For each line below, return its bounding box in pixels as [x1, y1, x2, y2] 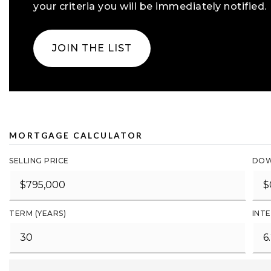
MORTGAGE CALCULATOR [9, 131, 143, 140]
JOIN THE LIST [52, 42, 132, 54]
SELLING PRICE [9, 156, 69, 165]
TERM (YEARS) [9, 209, 66, 218]
